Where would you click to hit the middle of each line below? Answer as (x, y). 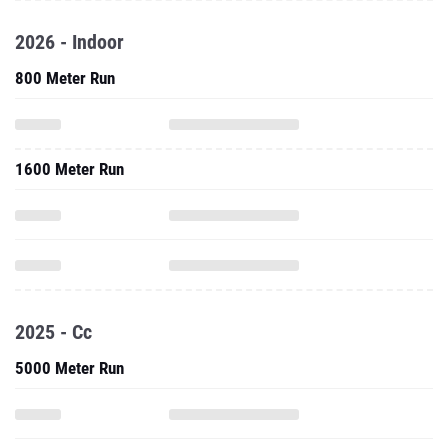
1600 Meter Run (69, 169)
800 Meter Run (65, 78)
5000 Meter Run (69, 368)
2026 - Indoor (69, 42)
